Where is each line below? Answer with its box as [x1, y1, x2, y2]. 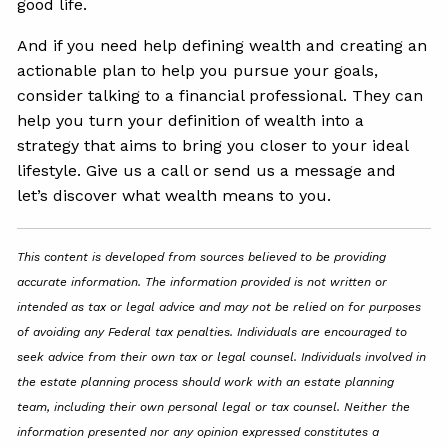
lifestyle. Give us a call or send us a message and [17, 161, 397, 181]
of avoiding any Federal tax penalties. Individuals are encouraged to [17, 325, 408, 340]
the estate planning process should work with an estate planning [17, 375, 395, 390]
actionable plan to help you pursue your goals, [17, 61, 379, 81]
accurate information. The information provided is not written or [17, 275, 388, 290]
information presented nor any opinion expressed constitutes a [17, 425, 380, 440]
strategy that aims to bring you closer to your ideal [17, 136, 409, 156]
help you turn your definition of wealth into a [17, 111, 365, 131]
